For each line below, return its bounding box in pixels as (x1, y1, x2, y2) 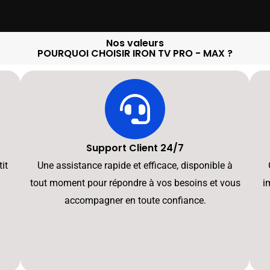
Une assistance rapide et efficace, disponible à (37, 160, 233, 172)
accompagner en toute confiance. (64, 195, 206, 207)
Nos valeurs (106, 36, 164, 51)
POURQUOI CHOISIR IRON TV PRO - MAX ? (37, 46, 233, 61)
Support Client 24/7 (86, 141, 184, 155)
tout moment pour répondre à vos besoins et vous (30, 177, 240, 189)
